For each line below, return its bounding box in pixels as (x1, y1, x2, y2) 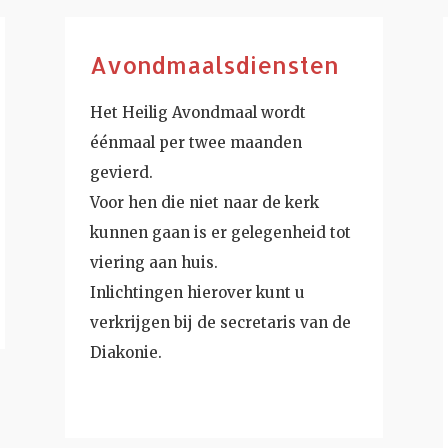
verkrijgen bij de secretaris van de (89, 312, 351, 332)
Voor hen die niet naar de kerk (89, 192, 319, 212)
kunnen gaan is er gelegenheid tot (89, 222, 351, 242)
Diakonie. (89, 342, 162, 362)
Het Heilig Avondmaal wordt (89, 102, 306, 122)
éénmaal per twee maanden (89, 132, 302, 152)
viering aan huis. (89, 252, 218, 272)
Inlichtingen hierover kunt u (89, 282, 305, 302)
